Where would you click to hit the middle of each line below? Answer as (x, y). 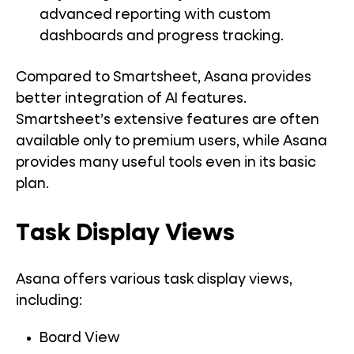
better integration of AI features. (131, 99)
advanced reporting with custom (155, 15)
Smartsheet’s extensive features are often (168, 121)
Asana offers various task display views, (154, 280)
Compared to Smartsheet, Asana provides (164, 78)
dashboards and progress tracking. (162, 37)
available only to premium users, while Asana (171, 142)
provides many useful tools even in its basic (166, 163)
